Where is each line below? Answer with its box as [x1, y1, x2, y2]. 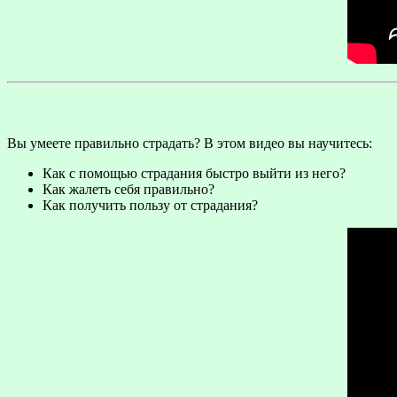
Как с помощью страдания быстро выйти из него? [43, 166, 346, 182]
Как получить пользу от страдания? [43, 198, 258, 214]
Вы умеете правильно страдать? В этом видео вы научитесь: [7, 136, 372, 152]
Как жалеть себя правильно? [43, 182, 214, 198]
